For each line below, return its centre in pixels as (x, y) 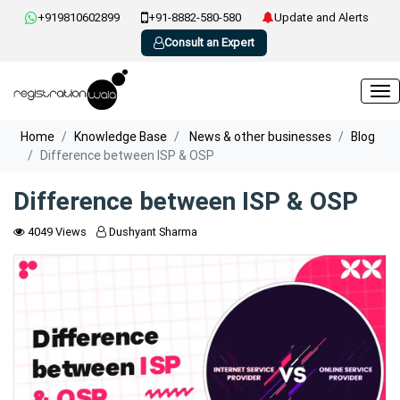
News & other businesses (259, 136)
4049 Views (56, 231)
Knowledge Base (121, 136)
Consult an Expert (209, 42)
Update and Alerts (321, 17)
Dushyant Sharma (152, 231)
